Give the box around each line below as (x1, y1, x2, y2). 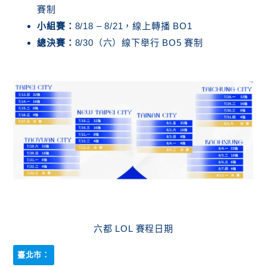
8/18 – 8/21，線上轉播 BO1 (74, 20, 195, 31)
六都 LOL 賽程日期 (93, 223, 173, 234)
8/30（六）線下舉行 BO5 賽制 (74, 37, 203, 48)
